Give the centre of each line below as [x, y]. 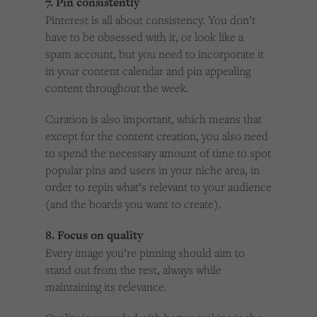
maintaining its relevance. [106, 287]
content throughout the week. [117, 88]
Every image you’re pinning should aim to [145, 253]
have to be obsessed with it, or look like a [144, 37]
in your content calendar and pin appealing [148, 71]
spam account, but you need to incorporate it [155, 54]
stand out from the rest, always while [133, 270]
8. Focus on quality [94, 236]
